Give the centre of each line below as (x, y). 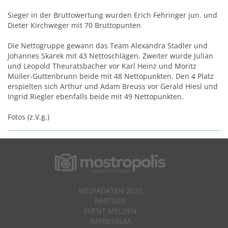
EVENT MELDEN (110, 211)
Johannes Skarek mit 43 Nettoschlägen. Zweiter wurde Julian (110, 55)
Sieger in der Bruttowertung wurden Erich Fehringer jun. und (112, 15)
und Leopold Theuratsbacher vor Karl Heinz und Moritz (102, 66)
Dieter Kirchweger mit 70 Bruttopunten (74, 25)
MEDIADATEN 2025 (110, 190)
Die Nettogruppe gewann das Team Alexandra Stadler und (108, 45)
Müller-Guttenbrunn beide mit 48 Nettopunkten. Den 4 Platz (111, 76)
